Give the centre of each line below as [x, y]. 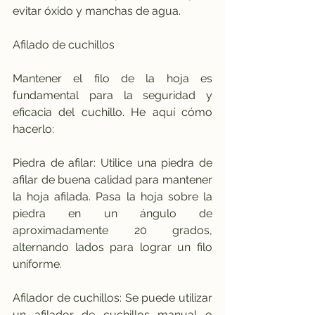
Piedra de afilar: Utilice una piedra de [112, 162]
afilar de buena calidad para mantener [112, 179]
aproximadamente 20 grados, [112, 230]
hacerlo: [33, 129]
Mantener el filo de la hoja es [112, 78]
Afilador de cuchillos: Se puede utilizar [112, 297]
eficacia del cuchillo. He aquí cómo [112, 112]
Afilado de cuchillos [64, 44]
